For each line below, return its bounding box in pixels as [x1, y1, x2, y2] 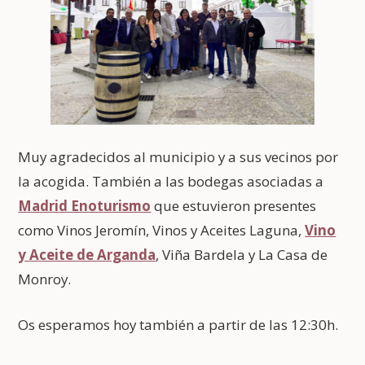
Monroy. [18, 270, 72, 289]
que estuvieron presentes [151, 196, 317, 216]
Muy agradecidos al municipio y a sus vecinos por [18, 147, 339, 167]
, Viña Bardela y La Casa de [156, 245, 328, 265]
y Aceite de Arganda [18, 245, 156, 265]
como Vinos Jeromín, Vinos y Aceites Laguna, [18, 221, 306, 240]
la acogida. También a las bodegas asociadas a [18, 172, 324, 191]
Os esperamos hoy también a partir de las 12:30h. [18, 314, 339, 334]
